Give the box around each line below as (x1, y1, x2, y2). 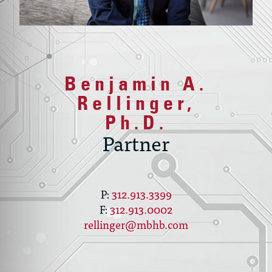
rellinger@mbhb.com (84, 216, 188, 234)
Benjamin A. (64, 72, 208, 97)
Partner (103, 126, 169, 160)
